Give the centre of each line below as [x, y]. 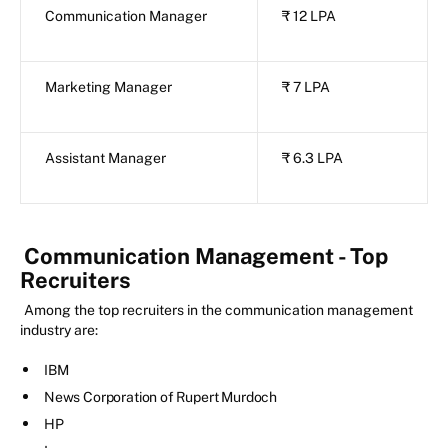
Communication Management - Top [206, 256]
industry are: [59, 330]
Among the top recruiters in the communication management [218, 310]
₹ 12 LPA [309, 16]
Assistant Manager [105, 158]
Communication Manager [126, 16]
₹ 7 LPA [306, 87]
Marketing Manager [108, 87]
